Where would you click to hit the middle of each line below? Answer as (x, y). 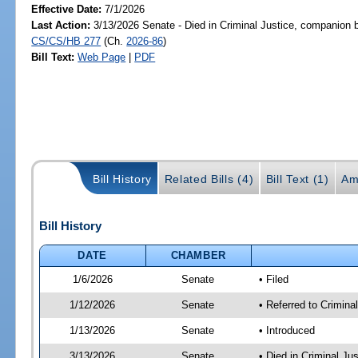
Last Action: (61, 25)
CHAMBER (199, 255)
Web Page (102, 57)
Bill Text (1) (297, 179)
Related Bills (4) (209, 179)
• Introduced (286, 330)
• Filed (273, 279)
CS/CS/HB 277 (66, 41)
